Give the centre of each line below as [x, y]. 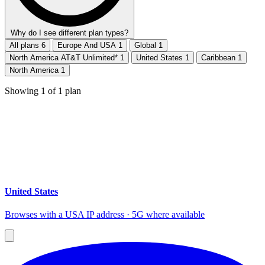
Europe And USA [88, 46]
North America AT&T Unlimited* [65, 58]
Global [146, 46]
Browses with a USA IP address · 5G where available [105, 214]
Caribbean [219, 58]
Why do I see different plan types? [70, 33]
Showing [23, 91]
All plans [25, 46]
